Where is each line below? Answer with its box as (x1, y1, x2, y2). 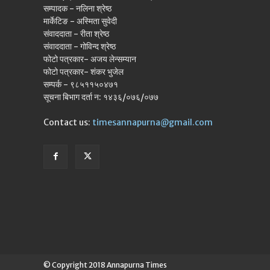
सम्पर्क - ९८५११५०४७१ (43, 78, 118, 90)
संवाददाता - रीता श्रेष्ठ (43, 28, 109, 39)
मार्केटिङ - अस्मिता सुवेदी (43, 15, 117, 27)
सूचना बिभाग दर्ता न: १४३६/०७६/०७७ (43, 91, 159, 102)
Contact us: (43, 116, 92, 128)
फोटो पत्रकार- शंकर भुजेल (43, 66, 124, 77)
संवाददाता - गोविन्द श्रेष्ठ (43, 40, 116, 52)
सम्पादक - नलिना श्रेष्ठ (43, 2, 111, 14)
